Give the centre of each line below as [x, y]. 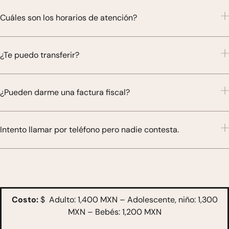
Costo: [25, 200]
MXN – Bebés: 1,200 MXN [114, 212]
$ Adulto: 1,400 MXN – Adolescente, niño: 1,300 [128, 200]
